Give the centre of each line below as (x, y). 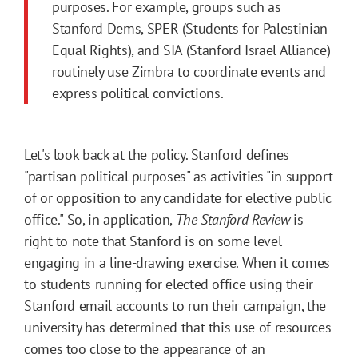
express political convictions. (138, 93)
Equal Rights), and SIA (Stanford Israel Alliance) (191, 50)
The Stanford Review (233, 220)
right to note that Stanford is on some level (153, 241)
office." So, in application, (100, 220)
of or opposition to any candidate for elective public (178, 198)
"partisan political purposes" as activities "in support (179, 177)
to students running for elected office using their (169, 284)
